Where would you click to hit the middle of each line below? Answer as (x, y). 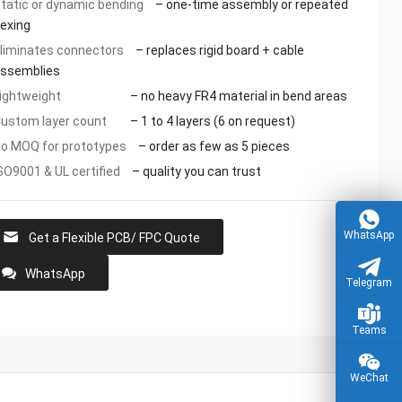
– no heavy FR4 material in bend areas (238, 96)
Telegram (369, 283)
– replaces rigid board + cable (219, 51)
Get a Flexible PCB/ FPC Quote (115, 238)
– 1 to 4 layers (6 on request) (212, 122)
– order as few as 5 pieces (213, 147)
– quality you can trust (196, 172)
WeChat (369, 378)
